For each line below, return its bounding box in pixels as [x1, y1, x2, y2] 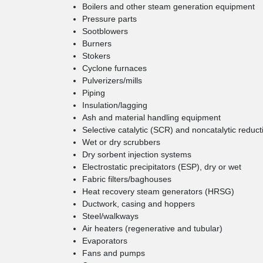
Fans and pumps [82, 248, 145, 258]
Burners [82, 39, 112, 48]
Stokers [82, 51, 110, 60]
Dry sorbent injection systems [82, 150, 191, 159]
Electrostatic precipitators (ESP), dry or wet [82, 162, 241, 171]
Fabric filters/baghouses [82, 174, 171, 184]
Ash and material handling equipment [82, 113, 221, 122]
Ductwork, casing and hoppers [82, 199, 195, 208]
